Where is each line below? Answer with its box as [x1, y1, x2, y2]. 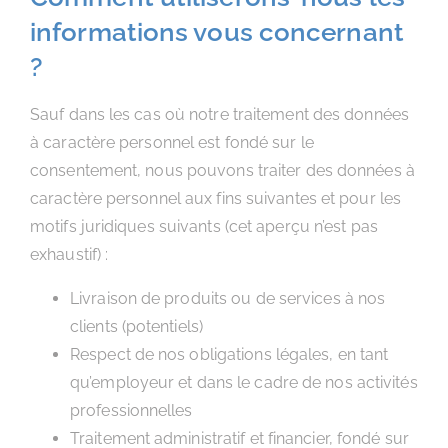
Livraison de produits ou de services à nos [70, 289, 386, 308]
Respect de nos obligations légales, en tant [70, 345, 389, 364]
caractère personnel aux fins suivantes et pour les [30, 189, 402, 208]
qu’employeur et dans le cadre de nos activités [70, 373, 418, 392]
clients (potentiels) [70, 317, 203, 336]
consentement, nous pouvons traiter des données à [30, 161, 415, 180]
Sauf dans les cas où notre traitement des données [30, 105, 409, 124]
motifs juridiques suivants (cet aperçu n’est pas [30, 217, 378, 236]
